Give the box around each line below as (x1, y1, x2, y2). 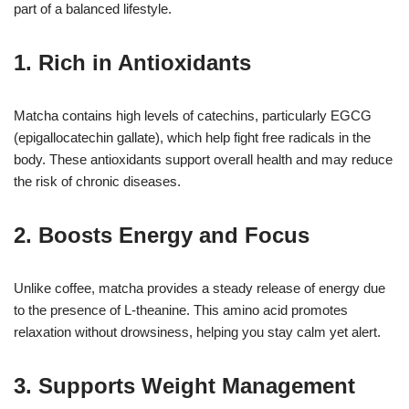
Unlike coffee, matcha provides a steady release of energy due (14, 279, 385, 296)
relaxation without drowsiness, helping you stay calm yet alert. (14, 323, 381, 340)
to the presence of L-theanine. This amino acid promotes (14, 301, 348, 318)
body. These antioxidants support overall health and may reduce (14, 151, 393, 167)
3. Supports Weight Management (14, 372, 355, 398)
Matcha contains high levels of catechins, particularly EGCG (14, 107, 372, 123)
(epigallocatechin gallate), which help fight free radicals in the (14, 129, 371, 145)
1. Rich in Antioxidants (14, 49, 251, 75)
